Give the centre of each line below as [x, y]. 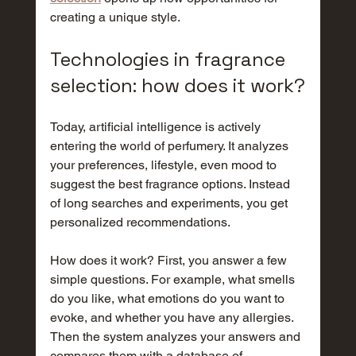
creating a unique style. [115, 17]
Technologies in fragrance [170, 59]
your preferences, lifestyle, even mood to [164, 165]
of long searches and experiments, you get [170, 203]
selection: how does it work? [177, 85]
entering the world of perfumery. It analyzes [170, 146]
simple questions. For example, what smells [174, 279]
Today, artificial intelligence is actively [157, 127]
